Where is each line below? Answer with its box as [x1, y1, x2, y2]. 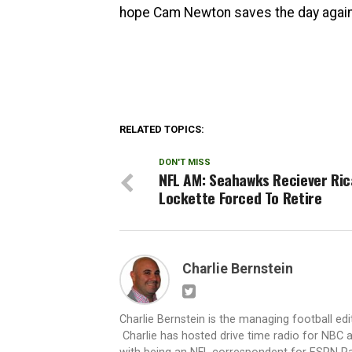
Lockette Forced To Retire [159, 186, 322, 209]
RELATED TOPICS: [119, 123, 204, 135]
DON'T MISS [159, 157, 211, 167]
